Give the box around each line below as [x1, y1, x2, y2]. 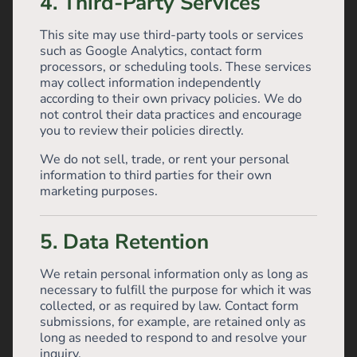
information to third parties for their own [40, 167, 272, 184]
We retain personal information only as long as [40, 265, 308, 283]
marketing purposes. [40, 182, 158, 200]
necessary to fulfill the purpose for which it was [40, 281, 312, 299]
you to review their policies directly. [40, 122, 244, 139]
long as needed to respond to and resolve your [40, 329, 307, 347]
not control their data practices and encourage [40, 106, 302, 124]
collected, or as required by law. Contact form [40, 297, 299, 315]
